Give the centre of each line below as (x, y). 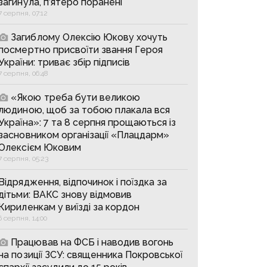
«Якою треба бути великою (75, 97)
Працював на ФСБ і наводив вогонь (92, 242)
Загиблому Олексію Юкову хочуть (89, 37)
